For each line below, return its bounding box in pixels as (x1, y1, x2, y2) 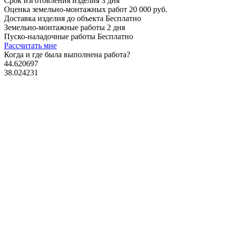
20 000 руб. (129, 5, 167, 14)
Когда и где (4, 50, 43, 59)
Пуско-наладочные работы (4, 32, 97, 41)
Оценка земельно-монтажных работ (4, 5, 129, 14)
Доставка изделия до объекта (4, 14, 105, 23)
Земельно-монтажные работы (4, 23, 107, 32)
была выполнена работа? (43, 50, 130, 59)
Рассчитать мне (4, 41, 57, 50)
